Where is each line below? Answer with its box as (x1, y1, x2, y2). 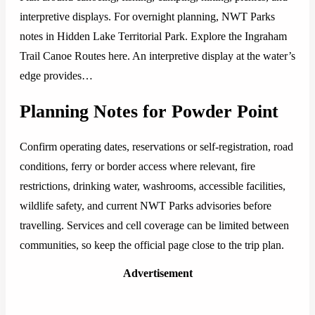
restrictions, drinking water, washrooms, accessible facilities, (20, 180, 285, 193)
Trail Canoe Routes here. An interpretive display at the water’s (20, 50, 295, 63)
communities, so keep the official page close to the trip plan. (20, 239, 284, 252)
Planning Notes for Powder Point (20, 101, 278, 122)
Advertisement (122, 267, 193, 280)
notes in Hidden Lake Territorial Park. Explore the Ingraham (20, 30, 287, 43)
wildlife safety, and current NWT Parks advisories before (20, 200, 271, 212)
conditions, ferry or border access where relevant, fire (20, 160, 255, 173)
